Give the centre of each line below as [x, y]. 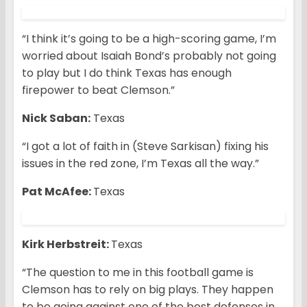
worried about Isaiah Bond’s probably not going [149, 56]
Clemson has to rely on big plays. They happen [148, 290]
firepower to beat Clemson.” [98, 90]
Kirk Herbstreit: [66, 245]
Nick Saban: [56, 119]
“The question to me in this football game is [138, 273]
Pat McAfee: [58, 192]
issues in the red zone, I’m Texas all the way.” [140, 164]
